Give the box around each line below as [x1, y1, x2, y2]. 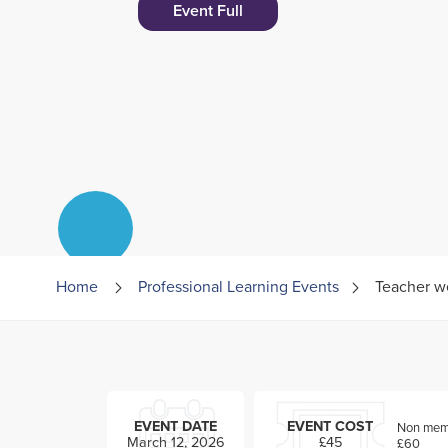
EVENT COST [287, 417, 374, 435]
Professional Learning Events [138, 276, 339, 297]
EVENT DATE [134, 417, 218, 435]
